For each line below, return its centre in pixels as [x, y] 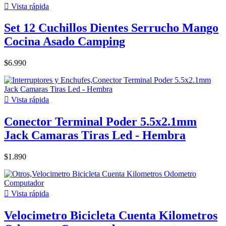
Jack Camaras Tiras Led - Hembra [95, 135]
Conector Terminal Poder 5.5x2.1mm [100, 122]
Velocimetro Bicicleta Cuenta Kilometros [111, 216]
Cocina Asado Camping [65, 42]
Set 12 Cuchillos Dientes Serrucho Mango [111, 28]
